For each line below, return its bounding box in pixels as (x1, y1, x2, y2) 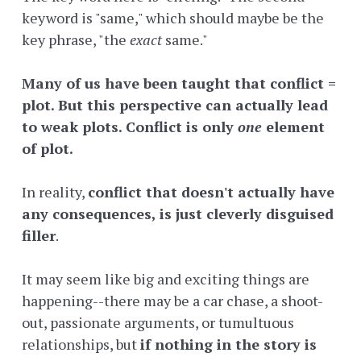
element (266, 117, 325, 137)
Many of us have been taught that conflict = (22, 73, 336, 93)
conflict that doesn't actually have (88, 182, 334, 202)
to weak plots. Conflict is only (22, 117, 238, 137)
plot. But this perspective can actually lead (22, 95, 328, 115)
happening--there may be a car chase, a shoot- (22, 291, 323, 311)
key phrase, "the (22, 30, 130, 50)
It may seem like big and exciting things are (22, 269, 309, 289)
